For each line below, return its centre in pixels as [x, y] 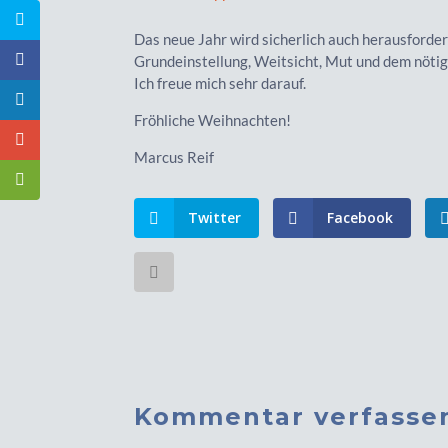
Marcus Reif [176, 156]
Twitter [215, 217]
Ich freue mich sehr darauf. [220, 82]
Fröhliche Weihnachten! [213, 119]
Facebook [360, 217]
